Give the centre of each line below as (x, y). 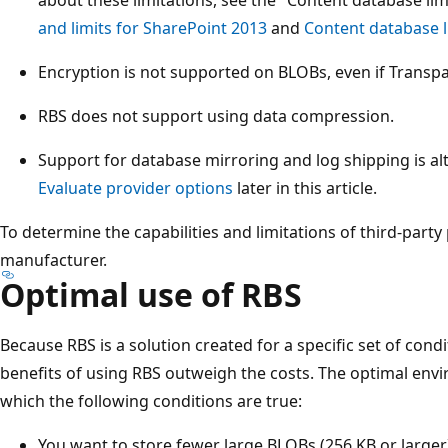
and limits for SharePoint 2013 (152, 27)
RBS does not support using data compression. (216, 115)
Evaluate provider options (135, 187)
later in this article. (305, 187)
